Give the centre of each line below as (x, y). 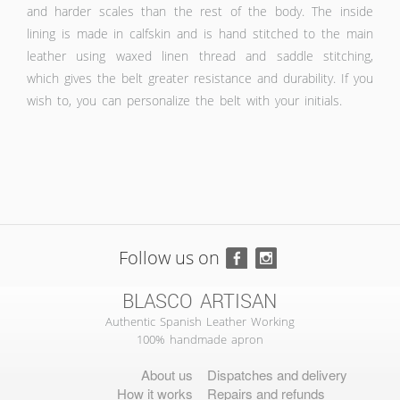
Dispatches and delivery (278, 375)
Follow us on (169, 258)
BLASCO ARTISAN (200, 302)
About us (167, 375)
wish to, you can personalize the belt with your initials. (184, 101)
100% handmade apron (200, 340)
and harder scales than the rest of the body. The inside (200, 12)
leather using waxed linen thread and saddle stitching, (200, 56)
